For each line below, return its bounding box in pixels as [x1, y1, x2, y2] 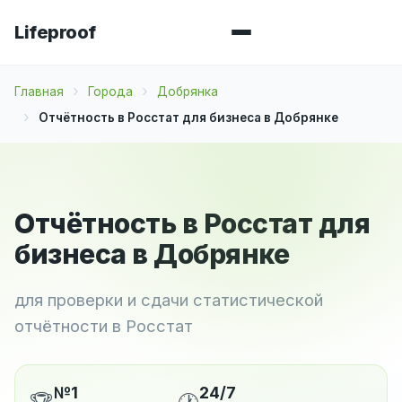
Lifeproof [14, 21, 96, 43]
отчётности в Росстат [14, 315, 193, 336]
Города [88, 83, 133, 99]
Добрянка [157, 83, 218, 99]
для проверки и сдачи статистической [14, 289, 323, 310]
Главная [14, 83, 64, 99]
